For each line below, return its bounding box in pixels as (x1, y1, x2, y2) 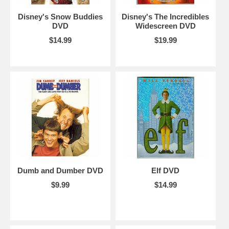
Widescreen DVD (135, 21, 196, 30)
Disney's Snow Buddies (17, 12, 103, 21)
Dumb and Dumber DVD (17, 166, 103, 175)
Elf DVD (151, 166, 180, 175)
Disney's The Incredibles (122, 12, 210, 21)
